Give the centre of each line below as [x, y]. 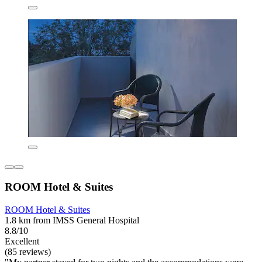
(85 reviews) [28, 251]
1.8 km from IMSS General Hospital [72, 220]
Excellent [22, 241]
